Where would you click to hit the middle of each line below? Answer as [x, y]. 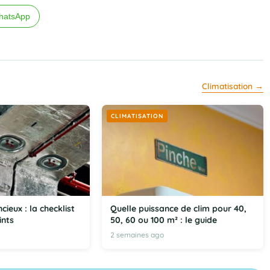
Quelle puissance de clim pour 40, [178, 209]
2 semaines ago [137, 235]
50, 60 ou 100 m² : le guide [163, 220]
